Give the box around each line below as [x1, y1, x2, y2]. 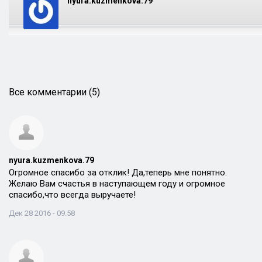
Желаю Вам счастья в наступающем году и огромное [9, 178, 225, 189]
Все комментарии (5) [9, 87, 100, 98]
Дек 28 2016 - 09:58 [9, 209, 75, 218]
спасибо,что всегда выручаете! [9, 189, 136, 200]
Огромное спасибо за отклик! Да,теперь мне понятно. [9, 167, 227, 178]
